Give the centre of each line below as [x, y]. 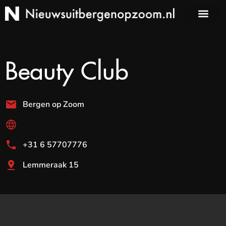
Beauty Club [67, 66]
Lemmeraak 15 [51, 165]
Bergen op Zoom [53, 104]
